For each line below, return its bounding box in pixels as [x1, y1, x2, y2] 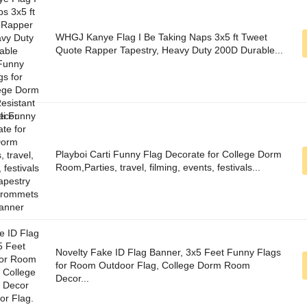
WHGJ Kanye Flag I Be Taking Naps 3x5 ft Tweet [56, 32, 267, 43]
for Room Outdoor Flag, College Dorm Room [56, 260, 250, 271]
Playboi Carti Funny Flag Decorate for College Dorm [56, 149, 282, 160]
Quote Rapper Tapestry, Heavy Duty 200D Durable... [56, 45, 283, 56]
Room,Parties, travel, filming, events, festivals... [56, 162, 260, 173]
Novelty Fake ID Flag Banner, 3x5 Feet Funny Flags [56, 247, 281, 258]
